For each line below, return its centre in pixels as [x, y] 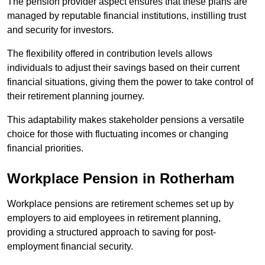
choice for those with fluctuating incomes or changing [118, 134]
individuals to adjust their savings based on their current [123, 68]
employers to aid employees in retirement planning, [114, 218]
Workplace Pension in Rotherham [121, 179]
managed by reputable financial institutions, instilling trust [127, 16]
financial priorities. [45, 148]
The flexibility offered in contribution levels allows [110, 54]
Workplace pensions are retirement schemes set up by [120, 204]
